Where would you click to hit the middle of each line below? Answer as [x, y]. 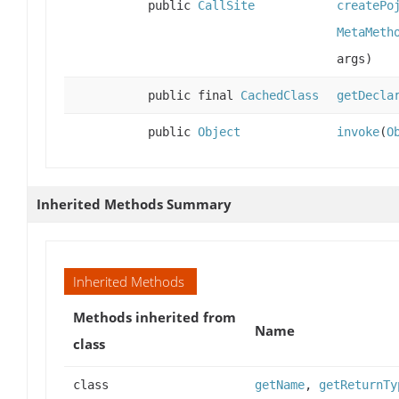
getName [280, 385]
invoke [358, 132]
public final [194, 96]
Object [219, 132]
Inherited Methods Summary [134, 204]
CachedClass [280, 96]
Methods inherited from [155, 318]
